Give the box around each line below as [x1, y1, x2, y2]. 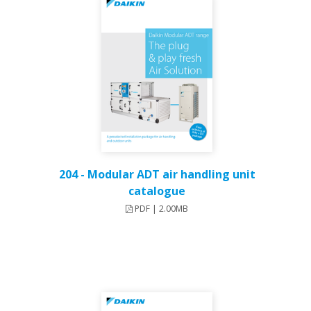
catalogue [128, 183, 185, 199]
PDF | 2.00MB [133, 203, 188, 215]
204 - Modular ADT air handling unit [58, 167, 255, 183]
